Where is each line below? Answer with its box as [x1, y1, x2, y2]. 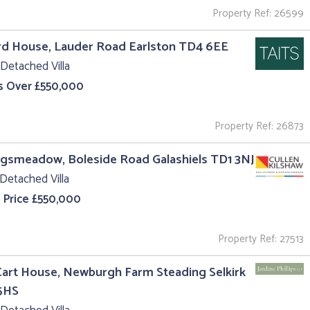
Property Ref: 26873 [215, 118, 304, 136]
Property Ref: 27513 [218, 230, 304, 248]
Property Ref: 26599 [212, 5, 304, 23]
